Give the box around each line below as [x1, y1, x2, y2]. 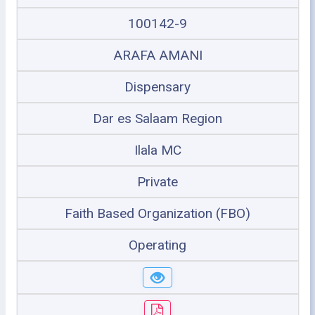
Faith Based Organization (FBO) [65, 205, 250, 221]
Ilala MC [134, 141, 181, 158]
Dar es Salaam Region [93, 110, 222, 127]
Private [137, 173, 178, 190]
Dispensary [124, 78, 191, 95]
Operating [129, 236, 186, 253]
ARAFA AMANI [112, 46, 202, 63]
